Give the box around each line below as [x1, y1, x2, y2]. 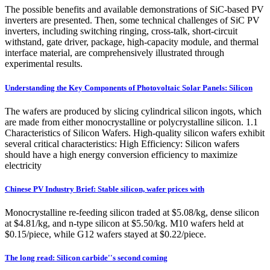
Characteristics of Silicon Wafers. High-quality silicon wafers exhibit [5, 127, 265, 138]
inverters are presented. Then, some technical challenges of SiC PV [5, 15, 260, 26]
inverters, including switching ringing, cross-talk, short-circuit [5, 26, 237, 37]
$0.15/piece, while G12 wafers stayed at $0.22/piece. [5, 229, 206, 240]
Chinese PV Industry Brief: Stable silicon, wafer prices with [5, 184, 204, 193]
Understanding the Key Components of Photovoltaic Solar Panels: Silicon [5, 83, 253, 92]
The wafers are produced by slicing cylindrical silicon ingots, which [5, 105, 262, 116]
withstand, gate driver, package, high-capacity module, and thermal [5, 37, 259, 48]
